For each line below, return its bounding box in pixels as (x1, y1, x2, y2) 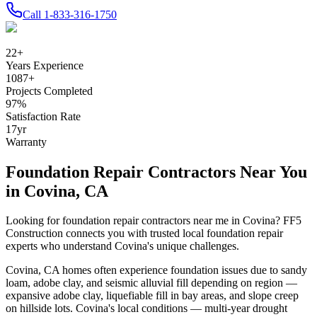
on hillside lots (6, 302, 70, 315)
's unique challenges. (147, 240, 239, 253)
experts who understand (6, 240, 115, 253)
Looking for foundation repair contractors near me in (6, 214, 243, 227)
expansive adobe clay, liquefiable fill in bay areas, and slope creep (6, 289, 299, 302)
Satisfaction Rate (6, 110, 81, 122)
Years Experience (6, 59, 83, 71)
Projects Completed (6, 84, 93, 97)
